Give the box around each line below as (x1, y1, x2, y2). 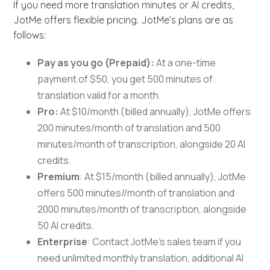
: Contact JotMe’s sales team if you (87, 235, 242, 249)
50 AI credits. (37, 219, 96, 233)
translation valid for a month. (37, 89, 163, 102)
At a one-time (156, 56, 216, 70)
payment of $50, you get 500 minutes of (37, 72, 213, 86)
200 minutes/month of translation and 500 (37, 121, 221, 135)
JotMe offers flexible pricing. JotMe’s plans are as (13, 14, 234, 27)
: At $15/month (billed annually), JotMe (80, 170, 246, 184)
